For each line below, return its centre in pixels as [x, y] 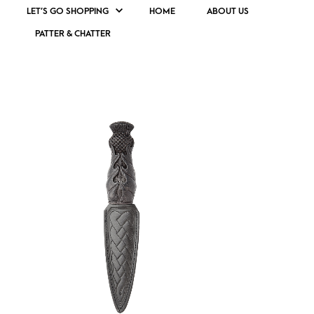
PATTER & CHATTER [73, 34]
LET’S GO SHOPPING [67, 11]
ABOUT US [227, 11]
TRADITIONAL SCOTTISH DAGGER [164, 69]
